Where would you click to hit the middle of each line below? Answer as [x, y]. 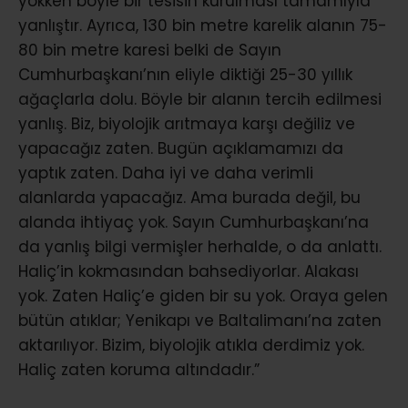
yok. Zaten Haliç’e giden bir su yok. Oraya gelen [203, 296]
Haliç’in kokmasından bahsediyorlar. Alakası [189, 271]
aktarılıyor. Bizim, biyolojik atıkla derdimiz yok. [191, 345]
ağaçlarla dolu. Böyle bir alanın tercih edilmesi [200, 99]
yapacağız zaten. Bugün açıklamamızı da [181, 148]
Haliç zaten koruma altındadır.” [139, 369]
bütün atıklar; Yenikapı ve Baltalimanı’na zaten [200, 320]
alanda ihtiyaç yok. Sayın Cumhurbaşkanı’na [194, 222]
